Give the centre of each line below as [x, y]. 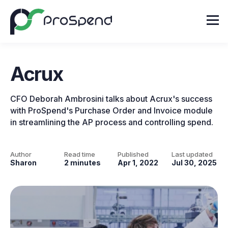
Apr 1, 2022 [138, 162]
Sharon [23, 162]
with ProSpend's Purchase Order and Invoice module [111, 110]
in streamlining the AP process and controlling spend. [112, 122]
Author [21, 154]
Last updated [192, 154]
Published [133, 154]
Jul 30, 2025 [194, 162]
